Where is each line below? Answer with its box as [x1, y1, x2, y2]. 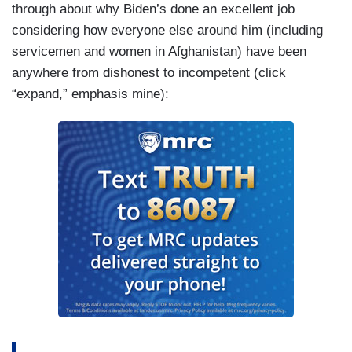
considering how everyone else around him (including [12, 23, 323, 38]
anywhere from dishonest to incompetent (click [12, 65, 286, 81]
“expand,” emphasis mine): [12, 86, 169, 102]
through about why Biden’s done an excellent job [12, 2, 295, 17]
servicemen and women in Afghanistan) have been [12, 44, 306, 60]
